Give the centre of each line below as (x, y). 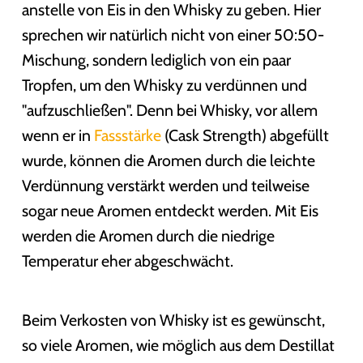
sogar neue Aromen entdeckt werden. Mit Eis (170, 211)
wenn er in (58, 136)
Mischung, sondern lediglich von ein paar (156, 60)
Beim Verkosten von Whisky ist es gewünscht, (173, 320)
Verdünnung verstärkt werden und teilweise (165, 186)
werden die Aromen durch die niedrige (148, 236)
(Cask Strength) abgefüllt (245, 136)
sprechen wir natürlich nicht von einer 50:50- (173, 35)
